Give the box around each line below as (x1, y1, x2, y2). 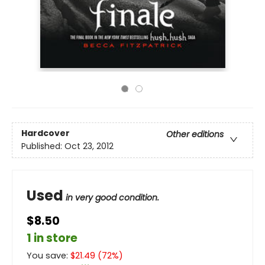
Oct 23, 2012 (64, 140, 114, 153)
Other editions (166, 128, 224, 141)
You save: (27, 250, 70, 261)
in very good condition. (66, 192, 159, 203)
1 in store (27, 230, 77, 246)
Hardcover (21, 127, 70, 140)
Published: (21, 140, 64, 153)
